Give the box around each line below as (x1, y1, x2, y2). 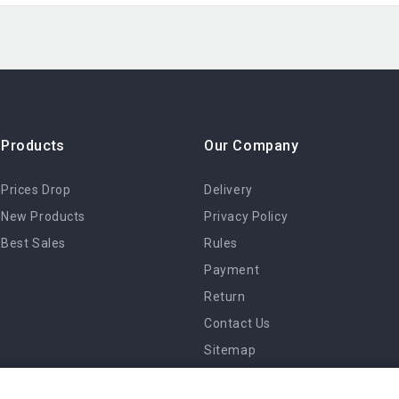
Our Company (204, 136, 299, 154)
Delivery (204, 182, 253, 197)
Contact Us (204, 315, 271, 330)
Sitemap (204, 342, 256, 357)
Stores (204, 369, 245, 384)
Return (204, 289, 246, 304)
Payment (204, 262, 260, 277)
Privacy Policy (204, 208, 289, 224)
